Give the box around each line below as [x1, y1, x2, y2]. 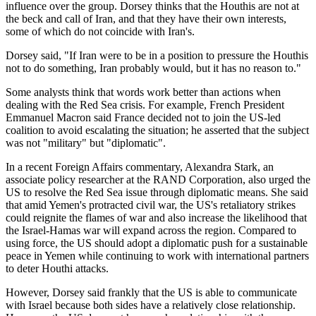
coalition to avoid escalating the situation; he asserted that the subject [6, 124, 309, 137]
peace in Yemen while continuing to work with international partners [6, 250, 309, 262]
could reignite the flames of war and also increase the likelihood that [6, 212, 307, 224]
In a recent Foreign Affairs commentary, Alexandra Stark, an [6, 161, 274, 174]
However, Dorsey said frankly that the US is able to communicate [6, 286, 297, 299]
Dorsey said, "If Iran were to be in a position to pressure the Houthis [6, 49, 308, 62]
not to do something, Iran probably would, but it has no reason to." [6, 62, 301, 75]
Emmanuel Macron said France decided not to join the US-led [6, 111, 281, 124]
